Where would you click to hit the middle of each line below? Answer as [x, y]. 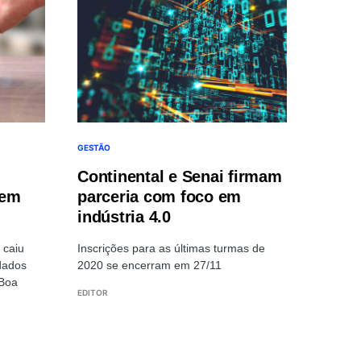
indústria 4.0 [124, 216]
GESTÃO [94, 147]
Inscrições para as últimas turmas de [171, 248]
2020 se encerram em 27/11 [149, 265]
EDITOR [93, 292]
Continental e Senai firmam [180, 176]
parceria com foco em [159, 196]
